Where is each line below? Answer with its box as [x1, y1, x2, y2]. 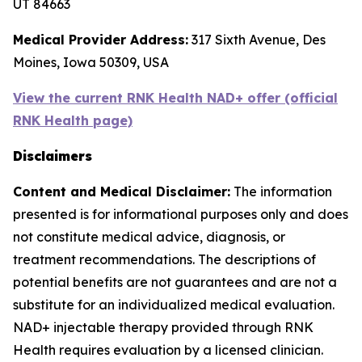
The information [230, 183, 332, 200]
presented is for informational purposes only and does [13, 206, 348, 222]
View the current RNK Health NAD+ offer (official [13, 90, 338, 106]
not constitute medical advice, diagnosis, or [13, 229, 285, 245]
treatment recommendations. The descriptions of [13, 251, 316, 267]
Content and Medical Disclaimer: [13, 183, 230, 200]
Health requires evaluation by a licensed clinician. [13, 342, 323, 358]
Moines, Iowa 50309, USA [13, 54, 169, 70]
